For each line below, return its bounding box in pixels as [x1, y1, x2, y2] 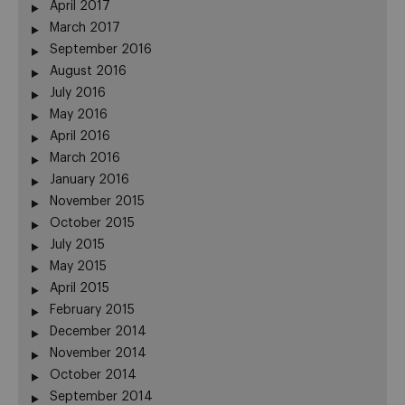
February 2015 [50, 303, 135, 316]
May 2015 [50, 259, 107, 273]
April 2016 [50, 129, 110, 143]
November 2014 [50, 346, 146, 360]
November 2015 [50, 194, 145, 208]
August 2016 [50, 64, 127, 78]
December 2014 [50, 325, 146, 338]
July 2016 [50, 86, 106, 99]
